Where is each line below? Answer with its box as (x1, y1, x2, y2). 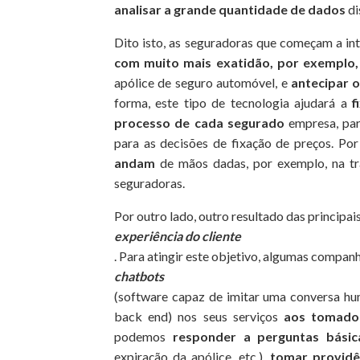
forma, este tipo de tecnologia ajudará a (114, 94, 353, 110)
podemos (114, 328, 173, 344)
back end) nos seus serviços (114, 308, 284, 324)
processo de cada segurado (114, 114, 284, 130)
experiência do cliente (114, 227, 241, 243)
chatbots (114, 268, 164, 284)
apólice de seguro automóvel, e (114, 74, 291, 90)
